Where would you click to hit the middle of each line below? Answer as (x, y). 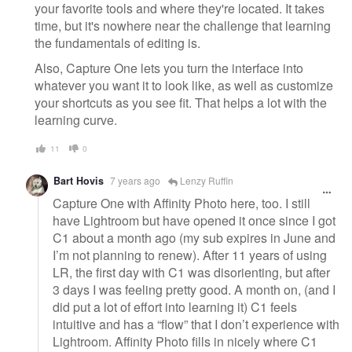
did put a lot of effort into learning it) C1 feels (175, 307)
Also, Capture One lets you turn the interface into (169, 68)
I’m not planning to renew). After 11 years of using (190, 255)
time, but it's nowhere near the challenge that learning (183, 26)
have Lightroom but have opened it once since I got (194, 221)
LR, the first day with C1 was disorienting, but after (191, 273)
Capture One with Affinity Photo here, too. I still (181, 203)
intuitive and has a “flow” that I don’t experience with (196, 324)
